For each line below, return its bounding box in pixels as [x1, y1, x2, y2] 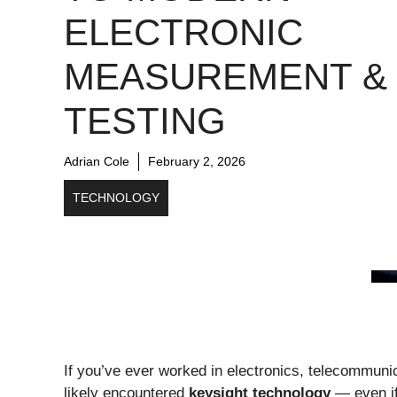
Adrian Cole [64, 153, 129, 168]
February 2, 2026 [148, 153, 245, 168]
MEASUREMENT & [64, 55, 387, 97]
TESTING [64, 99, 226, 142]
